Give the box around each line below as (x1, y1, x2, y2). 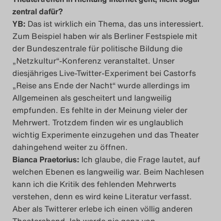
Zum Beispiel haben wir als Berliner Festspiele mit (12, 30, 197, 42)
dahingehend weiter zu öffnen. (12, 141, 128, 153)
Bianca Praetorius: (12, 153, 79, 166)
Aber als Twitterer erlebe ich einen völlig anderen (12, 203, 193, 215)
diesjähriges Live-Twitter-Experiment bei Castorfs (12, 67, 196, 79)
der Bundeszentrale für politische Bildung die (12, 42, 183, 55)
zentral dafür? (12, 5, 63, 18)
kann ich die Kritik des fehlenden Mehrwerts (12, 178, 176, 190)
